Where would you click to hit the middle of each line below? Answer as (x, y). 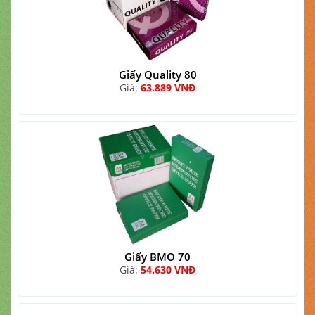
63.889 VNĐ (168, 88)
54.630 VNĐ (168, 270)
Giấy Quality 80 (157, 75)
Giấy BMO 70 (157, 257)
